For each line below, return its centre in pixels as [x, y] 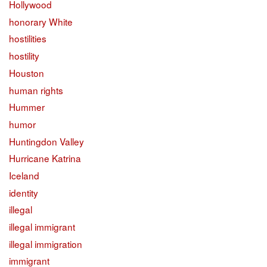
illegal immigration [46, 243]
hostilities [28, 38]
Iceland [24, 175]
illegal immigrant [42, 227]
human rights [36, 90]
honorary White [41, 21]
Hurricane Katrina [45, 158]
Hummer [27, 107]
